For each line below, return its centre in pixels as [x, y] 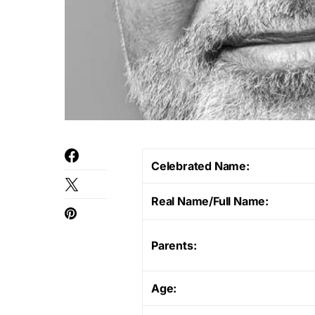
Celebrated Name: [200, 166]
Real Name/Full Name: [210, 201]
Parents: [174, 245]
